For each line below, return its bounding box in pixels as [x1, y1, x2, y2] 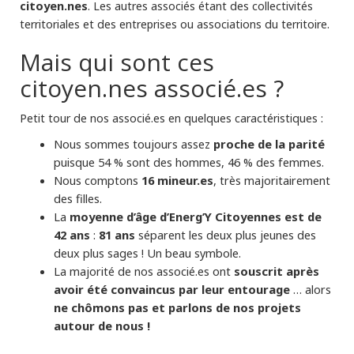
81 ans [98, 227, 135, 243]
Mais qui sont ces [20, 46, 214, 79]
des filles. [53, 190, 102, 207]
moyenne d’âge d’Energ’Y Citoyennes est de [69, 209, 322, 225]
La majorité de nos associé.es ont [53, 263, 234, 280]
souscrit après [233, 263, 319, 280]
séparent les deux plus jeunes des [134, 227, 316, 243]
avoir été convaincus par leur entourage [53, 281, 293, 298]
